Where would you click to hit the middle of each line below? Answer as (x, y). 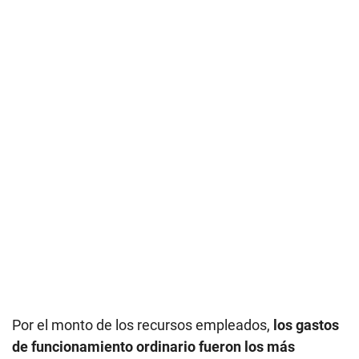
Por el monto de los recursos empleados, (143, 325)
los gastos (306, 325)
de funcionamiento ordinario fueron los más (153, 346)
